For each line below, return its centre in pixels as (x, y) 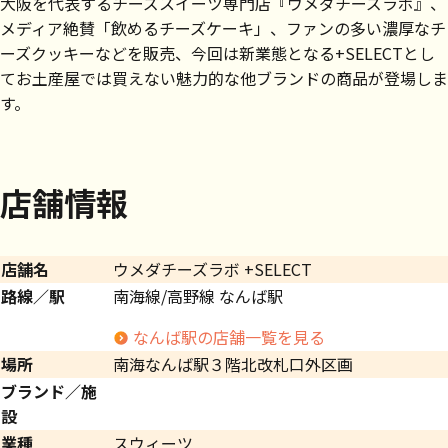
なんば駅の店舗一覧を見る (229, 337)
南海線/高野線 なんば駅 (198, 296)
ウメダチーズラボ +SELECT (212, 269)
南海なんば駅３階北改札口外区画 (233, 364)
